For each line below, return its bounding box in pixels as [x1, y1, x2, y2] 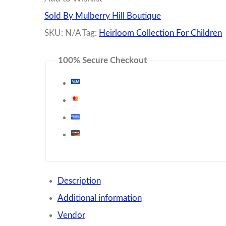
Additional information [57, 193, 142, 202]
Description [57, 176, 101, 185]
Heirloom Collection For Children [99, 28, 222, 37]
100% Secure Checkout [58, 56, 147, 65]
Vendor [57, 210, 85, 219]
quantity [68, 16, 98, 25]
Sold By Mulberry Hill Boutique [44, 11, 161, 20]
